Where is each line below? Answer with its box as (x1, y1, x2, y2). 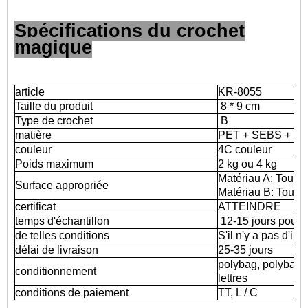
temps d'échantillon (15, 215, 109, 227)
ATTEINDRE (218, 201, 281, 212)
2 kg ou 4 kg (218, 158, 277, 170)
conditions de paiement (15, 287, 129, 298)
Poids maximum (15, 158, 93, 170)
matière (15, 129, 52, 141)
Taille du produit (15, 100, 93, 112)
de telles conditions (15, 230, 109, 241)
